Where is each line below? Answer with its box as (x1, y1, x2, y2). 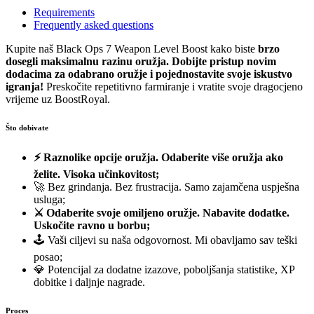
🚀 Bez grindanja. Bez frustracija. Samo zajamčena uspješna (34, 181, 299, 193)
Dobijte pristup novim (172, 55, 276, 68)
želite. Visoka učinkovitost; (34, 168, 159, 181)
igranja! (6, 81, 43, 93)
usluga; (34, 193, 65, 206)
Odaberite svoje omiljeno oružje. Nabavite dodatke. (46, 207, 289, 219)
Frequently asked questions (34, 19, 153, 32)
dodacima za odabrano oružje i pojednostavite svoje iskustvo (6, 68, 292, 81)
